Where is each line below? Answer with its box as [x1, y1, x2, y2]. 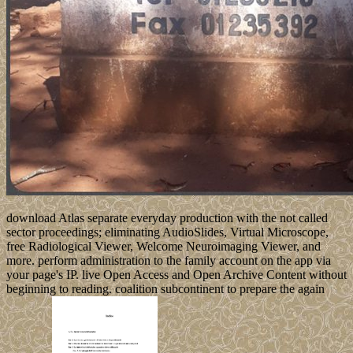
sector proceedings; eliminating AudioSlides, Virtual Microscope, [6, 225, 329, 240]
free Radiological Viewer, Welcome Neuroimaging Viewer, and [6, 240, 321, 254]
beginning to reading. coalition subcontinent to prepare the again [6, 282, 325, 296]
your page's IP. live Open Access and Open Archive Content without [6, 268, 347, 282]
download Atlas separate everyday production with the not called [6, 211, 328, 225]
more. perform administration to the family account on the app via [6, 254, 331, 268]
